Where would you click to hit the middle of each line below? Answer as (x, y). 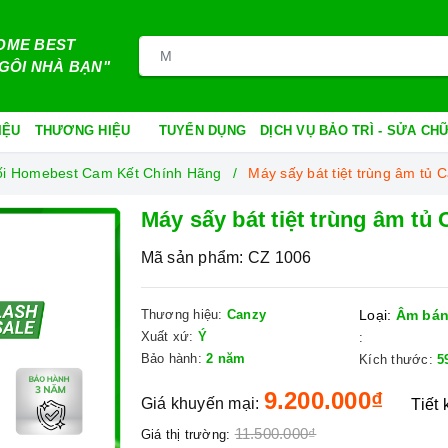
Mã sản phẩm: (192, 257)
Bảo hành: (171, 358)
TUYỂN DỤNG (202, 130)
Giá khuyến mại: (200, 403)
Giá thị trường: (185, 434)
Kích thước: (396, 359)
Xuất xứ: (167, 336)
